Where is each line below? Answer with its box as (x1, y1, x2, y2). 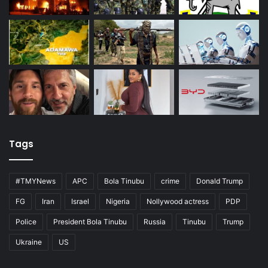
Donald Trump (196, 176, 243, 185)
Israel (71, 196, 89, 206)
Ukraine (16, 237, 42, 246)
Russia (144, 217, 166, 226)
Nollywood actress (147, 196, 209, 206)
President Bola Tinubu (53, 217, 127, 226)
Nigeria (106, 196, 130, 206)
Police (16, 217, 36, 226)
